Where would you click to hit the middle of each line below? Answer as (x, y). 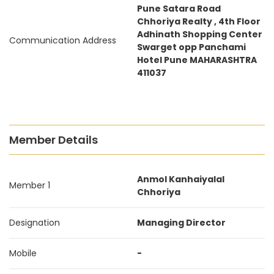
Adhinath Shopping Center (200, 34)
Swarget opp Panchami (191, 47)
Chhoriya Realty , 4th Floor (199, 21)
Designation (35, 223)
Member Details (54, 140)
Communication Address (63, 40)
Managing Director (181, 223)
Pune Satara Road (179, 9)
